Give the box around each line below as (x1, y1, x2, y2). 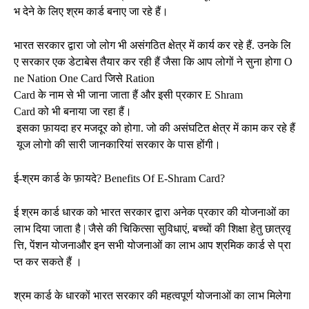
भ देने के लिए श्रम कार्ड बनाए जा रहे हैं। (14, 5, 168, 17)
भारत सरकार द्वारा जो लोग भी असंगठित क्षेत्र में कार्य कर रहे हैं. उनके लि (14, 39, 291, 51)
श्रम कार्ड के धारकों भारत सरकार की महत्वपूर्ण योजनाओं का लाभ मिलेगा (14, 289, 291, 301)
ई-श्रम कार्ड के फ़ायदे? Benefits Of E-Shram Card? (14, 172, 225, 184)
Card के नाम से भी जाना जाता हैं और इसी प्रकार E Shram (14, 88, 243, 101)
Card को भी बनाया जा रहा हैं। (14, 105, 132, 117)
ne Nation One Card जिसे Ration (14, 72, 154, 84)
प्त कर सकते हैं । (14, 255, 82, 268)
